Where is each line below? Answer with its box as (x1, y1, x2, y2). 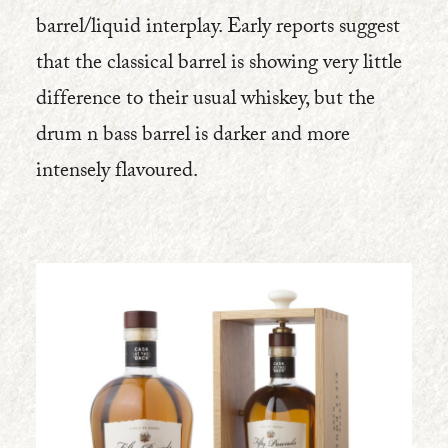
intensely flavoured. (36, 155, 198, 191)
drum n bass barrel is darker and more (36, 119, 350, 155)
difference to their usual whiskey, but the (36, 83, 375, 119)
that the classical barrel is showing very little (36, 47, 402, 83)
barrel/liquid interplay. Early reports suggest (36, 11, 400, 47)
